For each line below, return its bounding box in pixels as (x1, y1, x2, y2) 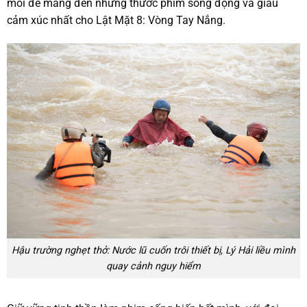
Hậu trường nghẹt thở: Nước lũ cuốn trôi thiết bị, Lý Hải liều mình (12, 244, 295, 256)
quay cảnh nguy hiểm (106, 260, 201, 272)
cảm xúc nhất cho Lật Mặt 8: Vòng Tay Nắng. (7, 14, 225, 27)
